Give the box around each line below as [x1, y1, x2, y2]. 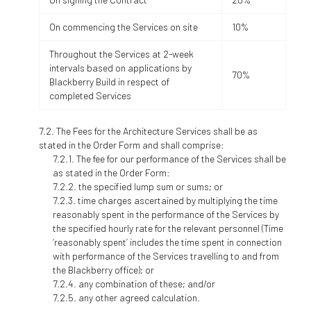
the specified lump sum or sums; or [78, 180, 223, 192]
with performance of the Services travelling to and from [52, 249, 279, 262]
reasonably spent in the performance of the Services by [52, 208, 279, 220]
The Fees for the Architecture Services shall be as [56, 124, 258, 137]
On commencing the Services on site [49, 21, 198, 33]
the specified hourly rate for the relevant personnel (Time [52, 221, 283, 234]
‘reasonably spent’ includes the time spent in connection [52, 235, 282, 248]
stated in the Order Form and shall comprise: [38, 138, 224, 151]
